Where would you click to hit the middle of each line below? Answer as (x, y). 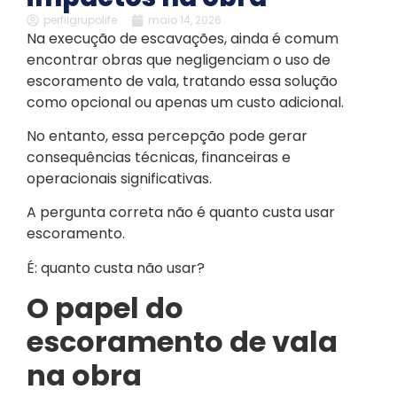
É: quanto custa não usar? (116, 268)
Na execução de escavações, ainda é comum (183, 38)
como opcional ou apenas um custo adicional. (185, 102)
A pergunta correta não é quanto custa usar (181, 213)
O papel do (105, 308)
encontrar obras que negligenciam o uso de (179, 59)
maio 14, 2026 (185, 19)
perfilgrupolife (80, 19)
